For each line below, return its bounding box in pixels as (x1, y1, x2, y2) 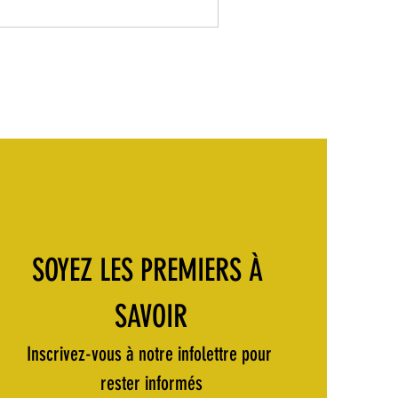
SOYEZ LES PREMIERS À (32, 251, 264, 290)
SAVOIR (115, 298, 188, 336)
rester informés (99, 371, 203, 396)
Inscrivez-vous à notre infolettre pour (26, 342, 272, 367)
